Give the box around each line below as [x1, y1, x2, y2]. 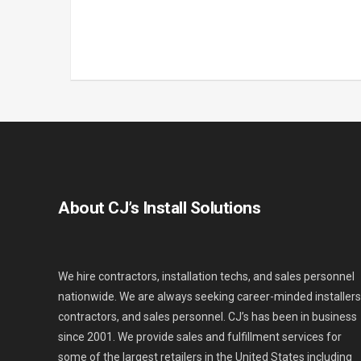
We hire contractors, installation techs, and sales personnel [58, 270, 355, 284]
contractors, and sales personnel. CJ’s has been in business [58, 310, 357, 324]
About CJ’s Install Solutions [58, 198, 260, 218]
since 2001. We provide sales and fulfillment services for [58, 330, 342, 344]
